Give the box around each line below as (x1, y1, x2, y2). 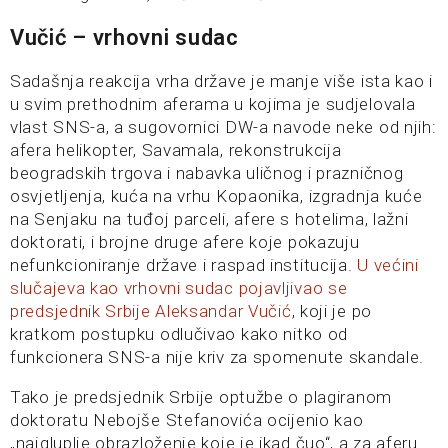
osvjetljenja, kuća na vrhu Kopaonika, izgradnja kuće (10, 186, 423, 206)
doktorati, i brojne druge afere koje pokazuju (10, 232, 360, 252)
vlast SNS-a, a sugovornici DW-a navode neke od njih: (10, 117, 437, 137)
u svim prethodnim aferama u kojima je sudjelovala (10, 94, 416, 114)
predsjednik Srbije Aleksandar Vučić (10, 301, 292, 321)
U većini (357, 255, 419, 275)
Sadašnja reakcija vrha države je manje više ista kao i (10, 71, 433, 91)
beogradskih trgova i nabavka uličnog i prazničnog (10, 163, 404, 183)
